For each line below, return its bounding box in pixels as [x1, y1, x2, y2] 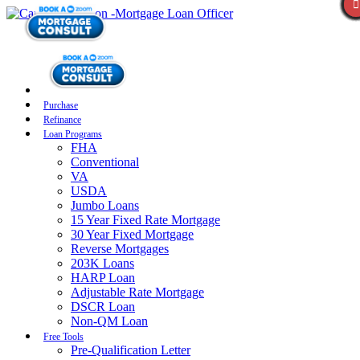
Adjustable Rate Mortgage [71, 284, 204, 299]
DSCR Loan [71, 299, 135, 313]
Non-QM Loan [71, 313, 148, 328]
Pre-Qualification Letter [71, 342, 190, 357]
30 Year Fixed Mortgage [71, 227, 194, 241]
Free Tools [43, 330, 84, 342]
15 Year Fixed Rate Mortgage [71, 212, 220, 227]
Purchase [43, 99, 78, 111]
